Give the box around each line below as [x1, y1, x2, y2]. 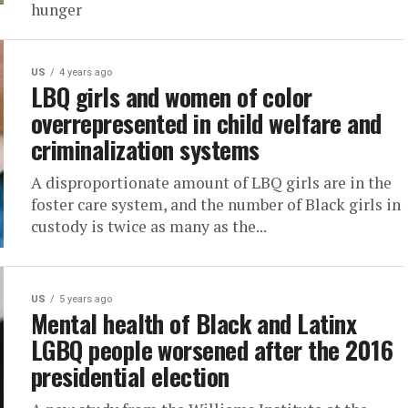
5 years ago [59, 293, 112, 305]
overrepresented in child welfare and [31, 105, 382, 141]
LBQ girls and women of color [31, 78, 312, 115]
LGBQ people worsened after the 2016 [31, 331, 393, 368]
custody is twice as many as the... [31, 216, 267, 237]
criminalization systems [31, 131, 260, 168]
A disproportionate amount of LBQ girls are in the [31, 172, 392, 193]
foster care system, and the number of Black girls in [31, 194, 401, 215]
